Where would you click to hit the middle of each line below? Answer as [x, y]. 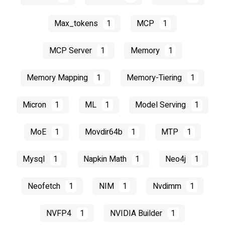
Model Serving [162, 105]
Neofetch [45, 186]
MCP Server [71, 51]
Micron [36, 105]
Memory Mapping [59, 78]
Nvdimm [168, 186]
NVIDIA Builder [137, 213]
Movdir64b [105, 132]
